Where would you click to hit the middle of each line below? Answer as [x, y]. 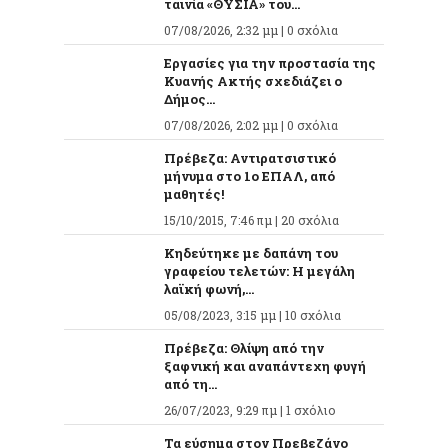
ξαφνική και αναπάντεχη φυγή [265, 366]
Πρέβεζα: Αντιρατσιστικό [250, 158]
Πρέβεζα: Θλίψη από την [244, 348]
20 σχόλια [310, 220]
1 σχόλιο [311, 410]
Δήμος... [189, 99]
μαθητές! [194, 194]
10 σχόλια [313, 315]
